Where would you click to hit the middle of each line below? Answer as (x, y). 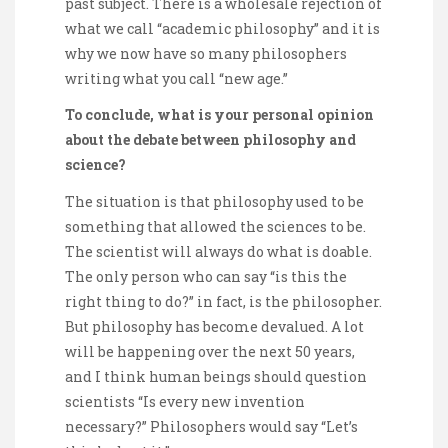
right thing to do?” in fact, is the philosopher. (223, 301)
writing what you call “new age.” (176, 79)
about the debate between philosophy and (210, 140)
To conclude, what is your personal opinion (219, 115)
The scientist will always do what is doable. (218, 251)
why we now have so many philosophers (206, 54)
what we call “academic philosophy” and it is (222, 29)
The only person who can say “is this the (206, 276)
